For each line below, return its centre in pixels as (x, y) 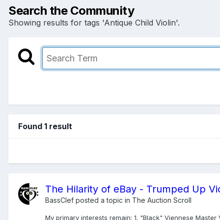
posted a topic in (103, 200)
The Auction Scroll (162, 200)
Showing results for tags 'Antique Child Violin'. (94, 22)
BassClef (59, 200)
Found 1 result (45, 126)
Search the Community (71, 10)
